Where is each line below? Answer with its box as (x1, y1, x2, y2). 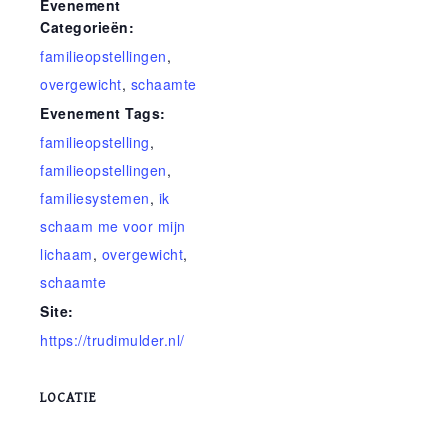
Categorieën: (40, 17, 134, 37)
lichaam (40, 244, 93, 264)
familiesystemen (40, 188, 150, 208)
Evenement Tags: (40, 103, 166, 123)
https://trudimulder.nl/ (40, 330, 185, 350)
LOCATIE (40, 390, 96, 406)
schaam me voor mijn (40, 216, 186, 236)
